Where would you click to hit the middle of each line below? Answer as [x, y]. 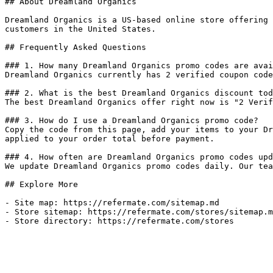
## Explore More [41, 184]
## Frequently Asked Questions [76, 47]
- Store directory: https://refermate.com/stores [119, 221]
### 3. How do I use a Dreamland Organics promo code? [132, 120]
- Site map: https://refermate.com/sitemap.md [112, 203]
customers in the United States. [80, 29]
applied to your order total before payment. [110, 139]
